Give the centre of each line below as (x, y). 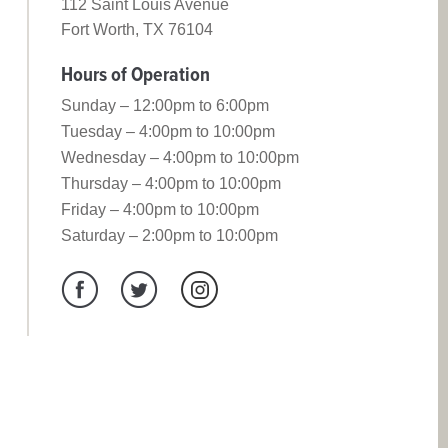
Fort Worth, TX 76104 (137, 29)
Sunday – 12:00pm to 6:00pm (165, 105)
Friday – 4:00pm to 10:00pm (160, 209)
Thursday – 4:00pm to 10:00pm (171, 183)
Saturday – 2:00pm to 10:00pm (169, 235)
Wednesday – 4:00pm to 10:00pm (180, 157)
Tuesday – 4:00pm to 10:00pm (168, 131)
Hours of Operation (135, 75)
